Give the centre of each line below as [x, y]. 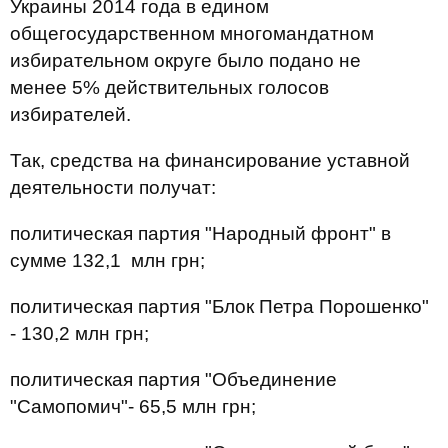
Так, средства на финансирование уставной [210, 160]
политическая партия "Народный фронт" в [200, 233]
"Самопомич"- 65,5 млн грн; [133, 406]
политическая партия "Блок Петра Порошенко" [219, 306]
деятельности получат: [113, 187]
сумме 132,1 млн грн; [107, 260]
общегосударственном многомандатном [192, 33]
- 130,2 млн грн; [79, 333]
